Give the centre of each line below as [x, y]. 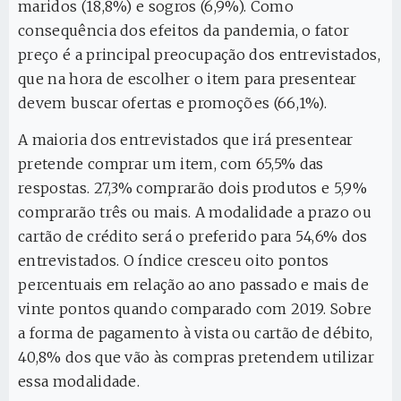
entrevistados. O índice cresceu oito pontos [174, 261]
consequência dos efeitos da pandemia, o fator [184, 31]
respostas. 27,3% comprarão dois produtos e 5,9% [193, 188]
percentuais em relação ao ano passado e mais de [194, 285]
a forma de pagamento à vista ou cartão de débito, [196, 333]
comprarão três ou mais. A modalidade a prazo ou [195, 213]
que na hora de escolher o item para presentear [188, 79]
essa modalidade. [79, 382]
